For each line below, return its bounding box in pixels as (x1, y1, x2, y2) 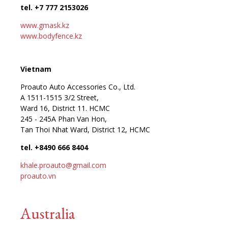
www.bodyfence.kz (20, 31, 82, 41)
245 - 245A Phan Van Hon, (20, 113, 107, 124)
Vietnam (20, 64, 51, 74)
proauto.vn (20, 170, 56, 181)
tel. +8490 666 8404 (20, 142, 88, 152)
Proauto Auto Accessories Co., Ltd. (20, 81, 135, 92)
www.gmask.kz (20, 20, 69, 30)
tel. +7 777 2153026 (20, 2, 88, 12)
